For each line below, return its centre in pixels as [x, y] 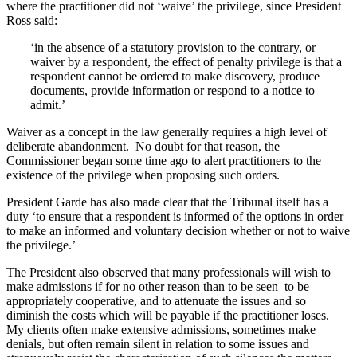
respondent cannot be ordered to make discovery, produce [175, 76]
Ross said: [32, 21]
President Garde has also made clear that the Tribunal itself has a [167, 202]
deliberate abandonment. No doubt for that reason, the [143, 147]
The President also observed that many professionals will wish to [169, 273]
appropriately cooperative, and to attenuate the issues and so [156, 301]
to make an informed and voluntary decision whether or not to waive [178, 231]
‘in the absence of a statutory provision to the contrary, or [173, 48]
